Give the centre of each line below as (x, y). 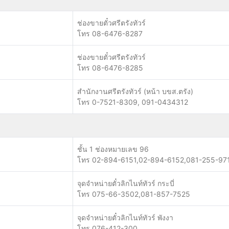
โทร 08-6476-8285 (110, 68)
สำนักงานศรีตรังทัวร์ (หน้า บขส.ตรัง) (135, 91)
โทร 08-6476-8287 (110, 33)
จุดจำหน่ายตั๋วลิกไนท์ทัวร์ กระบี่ (126, 183)
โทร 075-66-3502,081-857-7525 (134, 194)
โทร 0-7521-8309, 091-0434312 (133, 102)
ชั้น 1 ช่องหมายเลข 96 (113, 149)
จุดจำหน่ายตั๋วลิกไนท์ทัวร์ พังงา (125, 217)
